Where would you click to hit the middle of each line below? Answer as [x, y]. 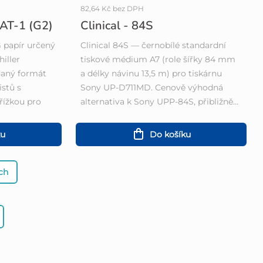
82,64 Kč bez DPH [112, 9]
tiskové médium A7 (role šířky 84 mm [158, 60]
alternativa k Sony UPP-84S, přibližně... [159, 102]
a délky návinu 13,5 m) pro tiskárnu [151, 74]
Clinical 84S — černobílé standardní [153, 45]
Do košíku [170, 135]
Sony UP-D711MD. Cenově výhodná [151, 88]
